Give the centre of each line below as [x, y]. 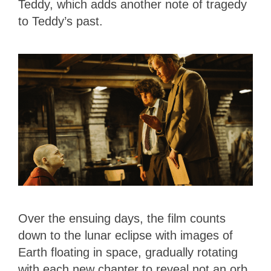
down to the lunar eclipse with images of [126, 235]
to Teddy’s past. [62, 21]
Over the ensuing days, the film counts [122, 218]
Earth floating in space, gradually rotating [128, 252]
